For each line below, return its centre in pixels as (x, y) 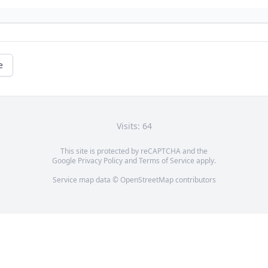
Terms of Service (167, 161)
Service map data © (86, 180)
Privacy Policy (100, 161)
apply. (205, 161)
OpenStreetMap (147, 180)
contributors (194, 180)
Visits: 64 (134, 126)
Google (65, 161)
